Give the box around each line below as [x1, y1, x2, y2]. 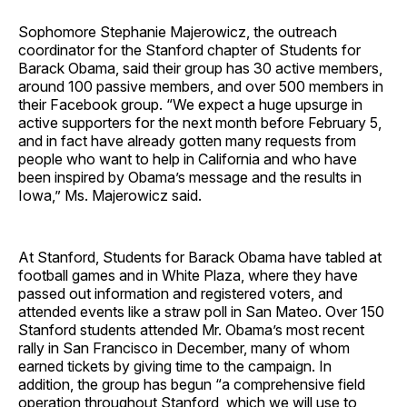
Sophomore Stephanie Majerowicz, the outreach [18, 22, 337, 41]
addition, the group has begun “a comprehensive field [18, 374, 365, 393]
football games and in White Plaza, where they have [18, 265, 358, 284]
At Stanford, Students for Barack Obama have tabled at [18, 247, 382, 266]
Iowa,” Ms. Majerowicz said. [18, 185, 202, 204]
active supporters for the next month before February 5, [18, 113, 382, 132]
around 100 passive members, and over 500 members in [18, 76, 383, 95]
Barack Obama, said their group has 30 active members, [18, 58, 382, 77]
